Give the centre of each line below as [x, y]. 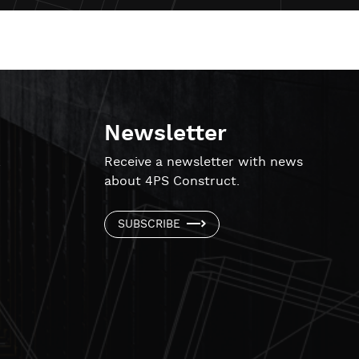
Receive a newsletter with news [204, 162]
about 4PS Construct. [172, 181]
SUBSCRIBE [149, 224]
